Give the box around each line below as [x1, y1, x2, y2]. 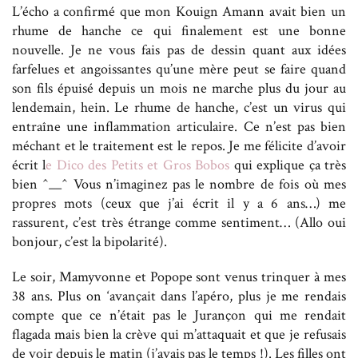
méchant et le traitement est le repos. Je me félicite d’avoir [12, 136, 346, 155]
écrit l [12, 155, 46, 174]
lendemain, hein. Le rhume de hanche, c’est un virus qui [12, 97, 346, 117]
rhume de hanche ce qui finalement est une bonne [12, 21, 346, 40]
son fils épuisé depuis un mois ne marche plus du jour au [12, 78, 346, 97]
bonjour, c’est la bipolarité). [12, 232, 167, 251]
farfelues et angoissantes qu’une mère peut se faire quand [12, 59, 346, 78]
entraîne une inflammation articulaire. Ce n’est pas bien [12, 117, 346, 136]
